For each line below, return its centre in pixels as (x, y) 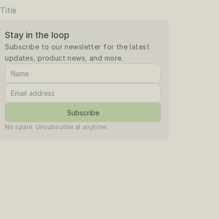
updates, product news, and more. (64, 58)
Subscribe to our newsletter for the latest (77, 47)
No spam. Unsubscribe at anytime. (56, 127)
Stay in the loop (37, 35)
